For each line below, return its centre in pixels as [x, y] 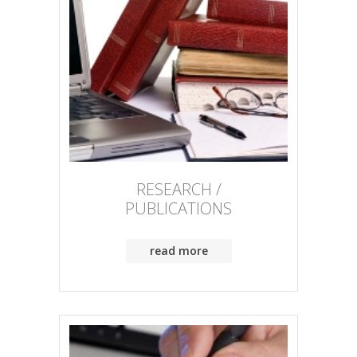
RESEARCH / [178, 190]
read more [178, 251]
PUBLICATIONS [178, 209]
